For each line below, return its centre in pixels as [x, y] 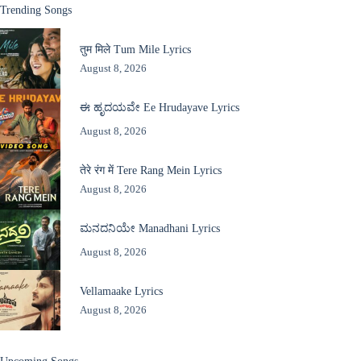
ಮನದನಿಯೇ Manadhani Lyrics [149, 228]
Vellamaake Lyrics [121, 290]
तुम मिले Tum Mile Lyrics [135, 49]
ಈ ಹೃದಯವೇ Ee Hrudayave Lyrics [159, 107]
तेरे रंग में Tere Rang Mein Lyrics [150, 170]
